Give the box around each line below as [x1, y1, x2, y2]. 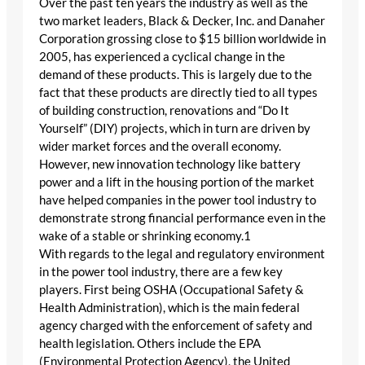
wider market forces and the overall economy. [39, 139, 281, 153]
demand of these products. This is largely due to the [39, 67, 312, 81]
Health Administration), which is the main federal [39, 300, 300, 314]
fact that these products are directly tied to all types [39, 85, 318, 99]
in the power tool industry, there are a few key [39, 264, 283, 279]
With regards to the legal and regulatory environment [39, 246, 325, 261]
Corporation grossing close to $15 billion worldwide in [39, 31, 326, 46]
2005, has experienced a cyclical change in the [39, 49, 285, 64]
